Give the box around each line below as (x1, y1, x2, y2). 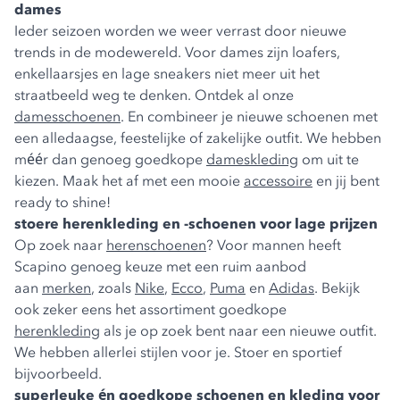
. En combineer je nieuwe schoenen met (121, 107, 378, 126)
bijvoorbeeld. (14, 364, 102, 383)
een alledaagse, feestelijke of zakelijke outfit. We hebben (14, 129, 381, 147)
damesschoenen (14, 107, 121, 126)
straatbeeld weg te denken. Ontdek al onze (14, 86, 294, 104)
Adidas (269, 279, 314, 297)
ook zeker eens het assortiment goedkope (14, 300, 287, 319)
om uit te (298, 150, 359, 169)
